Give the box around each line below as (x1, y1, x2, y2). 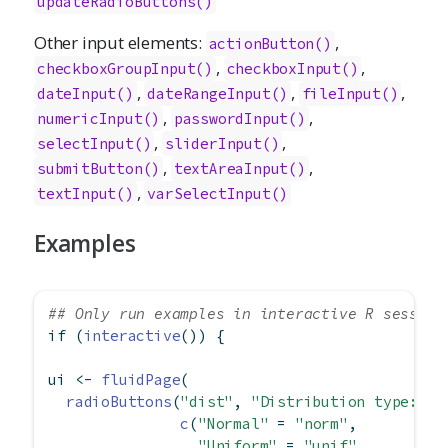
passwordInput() (173, 108, 306, 128)
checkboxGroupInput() (36, 58, 213, 78)
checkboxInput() (226, 58, 359, 78)
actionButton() (208, 33, 332, 53)
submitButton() (36, 158, 161, 178)
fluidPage (101, 370, 181, 390)
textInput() (36, 183, 134, 203)
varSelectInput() (147, 183, 289, 203)
